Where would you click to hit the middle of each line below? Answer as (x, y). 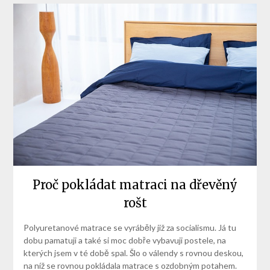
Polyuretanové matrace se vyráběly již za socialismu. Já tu (130, 228)
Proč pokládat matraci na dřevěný (135, 185)
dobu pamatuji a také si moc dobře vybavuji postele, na (124, 240)
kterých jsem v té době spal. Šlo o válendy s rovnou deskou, (133, 253)
